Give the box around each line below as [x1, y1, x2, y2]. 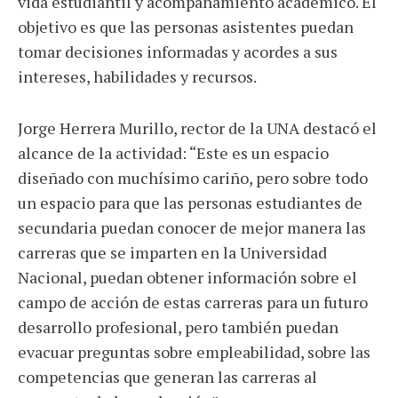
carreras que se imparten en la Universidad [18, 242, 327, 264]
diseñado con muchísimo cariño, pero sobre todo [18, 167, 368, 189]
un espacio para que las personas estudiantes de [18, 192, 362, 214]
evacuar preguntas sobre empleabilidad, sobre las [18, 341, 370, 363]
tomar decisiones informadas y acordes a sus [18, 41, 338, 63]
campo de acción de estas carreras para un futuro [18, 291, 368, 314]
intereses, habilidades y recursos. [18, 66, 257, 88]
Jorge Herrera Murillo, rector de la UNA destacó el [18, 117, 377, 139]
